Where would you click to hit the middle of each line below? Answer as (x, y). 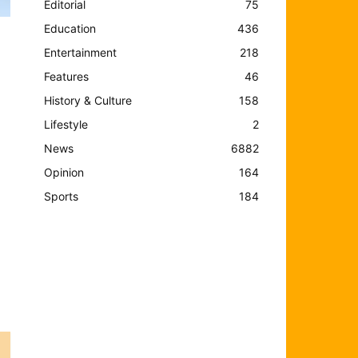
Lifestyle (66, 124)
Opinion (64, 172)
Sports (62, 196)
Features (67, 76)
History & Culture (88, 100)
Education (70, 28)
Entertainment (81, 52)
